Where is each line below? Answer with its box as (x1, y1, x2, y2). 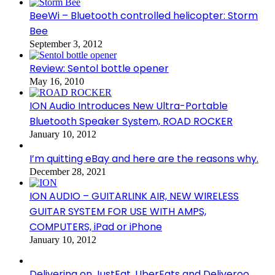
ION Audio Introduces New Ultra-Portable (29, 98, 228, 113)
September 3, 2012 (29, 38, 103, 49)
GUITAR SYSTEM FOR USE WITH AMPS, (29, 204, 206, 219)
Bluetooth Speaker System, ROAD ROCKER (29, 114, 233, 128)
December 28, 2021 (29, 166, 106, 177)
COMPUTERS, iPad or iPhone (29, 219, 162, 234)
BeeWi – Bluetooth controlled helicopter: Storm (29, 8, 258, 23)
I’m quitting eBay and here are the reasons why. (29, 151, 258, 166)
